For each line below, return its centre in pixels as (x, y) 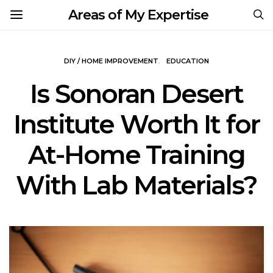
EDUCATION (188, 61)
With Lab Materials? (136, 185)
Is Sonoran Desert (136, 94)
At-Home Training (136, 155)
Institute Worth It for (136, 124)
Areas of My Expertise (138, 15)
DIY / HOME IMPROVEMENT (111, 61)
